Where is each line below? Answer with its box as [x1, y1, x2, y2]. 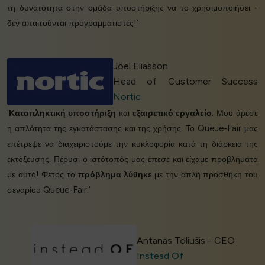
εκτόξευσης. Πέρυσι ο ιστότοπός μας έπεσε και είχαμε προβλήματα [7, 153, 258, 164]
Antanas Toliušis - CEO [136, 234, 235, 246]
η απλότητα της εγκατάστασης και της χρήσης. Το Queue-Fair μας [7, 122, 258, 134]
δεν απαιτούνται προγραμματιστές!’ [7, 17, 138, 28]
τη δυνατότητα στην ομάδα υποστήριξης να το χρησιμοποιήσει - [7, 2, 258, 13]
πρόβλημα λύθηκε [77, 169, 152, 180]
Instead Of [136, 250, 183, 261]
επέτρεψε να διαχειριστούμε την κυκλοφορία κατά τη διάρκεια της [7, 138, 258, 149]
